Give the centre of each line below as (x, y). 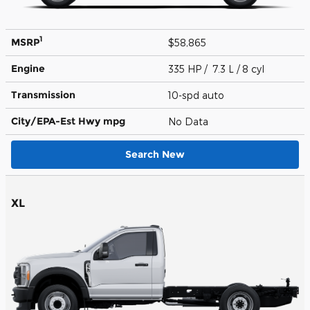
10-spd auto (198, 95)
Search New (155, 154)
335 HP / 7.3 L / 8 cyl (218, 69)
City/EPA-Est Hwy (57, 121)
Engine (28, 68)
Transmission (43, 94)
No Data (191, 121)
